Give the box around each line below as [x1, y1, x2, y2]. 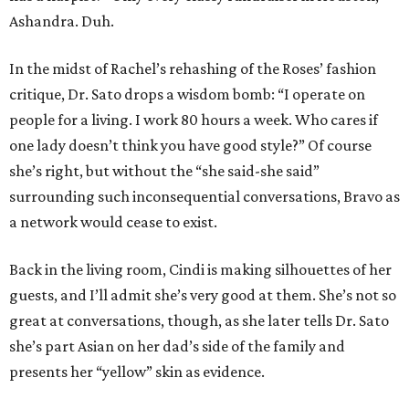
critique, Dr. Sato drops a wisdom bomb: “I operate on [9, 85, 365, 104]
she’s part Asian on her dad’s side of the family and [9, 337, 345, 356]
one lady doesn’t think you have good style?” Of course [9, 136, 372, 155]
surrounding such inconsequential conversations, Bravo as [9, 187, 400, 206]
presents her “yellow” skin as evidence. [9, 362, 265, 382]
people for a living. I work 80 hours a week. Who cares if [9, 110, 378, 130]
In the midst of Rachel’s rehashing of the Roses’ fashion [9, 59, 376, 79]
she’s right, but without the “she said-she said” [9, 162, 320, 181]
